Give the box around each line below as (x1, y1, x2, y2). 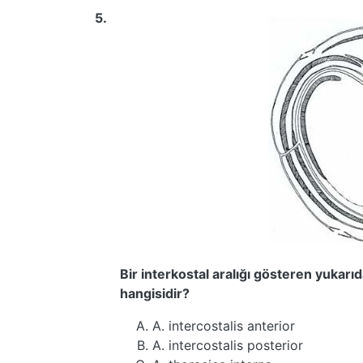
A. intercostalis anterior (152, 318, 295, 334)
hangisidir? (120, 285, 190, 301)
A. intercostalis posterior (152, 337, 303, 353)
